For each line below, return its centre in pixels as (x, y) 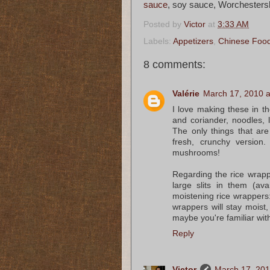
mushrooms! (196, 153)
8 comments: (174, 64)
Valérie (186, 94)
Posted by (164, 24)
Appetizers (193, 41)
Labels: (158, 41)
